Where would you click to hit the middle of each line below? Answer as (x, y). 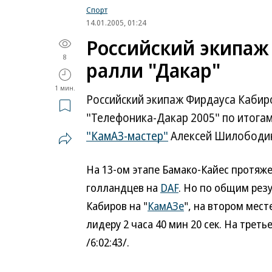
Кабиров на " (117, 206)
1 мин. (65, 88)
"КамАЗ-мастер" (127, 136)
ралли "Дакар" (153, 70)
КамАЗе (166, 206)
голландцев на (123, 188)
